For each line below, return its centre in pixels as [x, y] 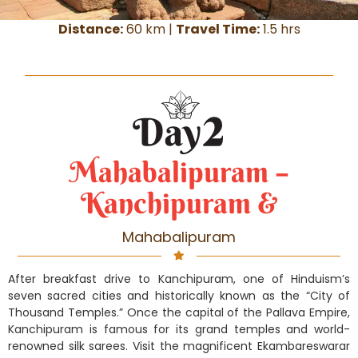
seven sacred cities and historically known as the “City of [179, 296]
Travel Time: [217, 30]
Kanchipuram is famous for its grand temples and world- [179, 330]
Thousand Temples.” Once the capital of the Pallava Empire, [179, 313]
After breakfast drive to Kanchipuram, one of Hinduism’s [179, 279]
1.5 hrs [280, 30]
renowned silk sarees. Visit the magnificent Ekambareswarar [179, 346]
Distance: [90, 30]
